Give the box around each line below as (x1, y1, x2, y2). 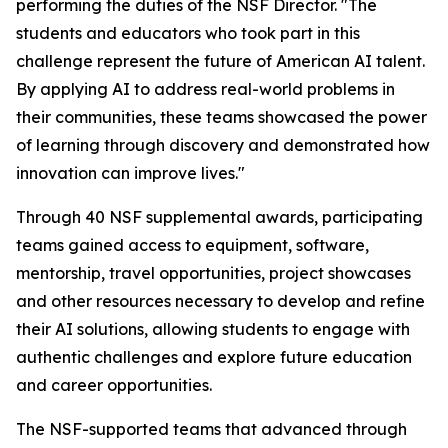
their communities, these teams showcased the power (16, 107, 427, 127)
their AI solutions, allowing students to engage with (16, 319, 410, 339)
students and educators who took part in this (16, 23, 360, 43)
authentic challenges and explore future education (16, 347, 412, 367)
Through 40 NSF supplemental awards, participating (16, 207, 423, 227)
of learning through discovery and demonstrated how (16, 135, 430, 155)
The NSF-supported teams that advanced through (16, 419, 407, 439)
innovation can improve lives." (16, 163, 245, 183)
